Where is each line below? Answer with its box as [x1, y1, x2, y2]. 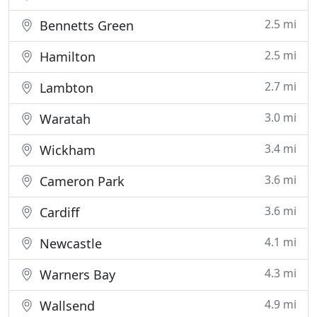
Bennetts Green [36, 17, 134, 34]
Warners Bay [36, 266, 115, 283]
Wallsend [36, 297, 95, 314]
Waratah [36, 110, 91, 127]
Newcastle [36, 235, 102, 252]
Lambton [36, 79, 93, 96]
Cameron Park [36, 173, 125, 190]
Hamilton [36, 48, 96, 65]
